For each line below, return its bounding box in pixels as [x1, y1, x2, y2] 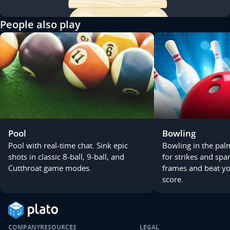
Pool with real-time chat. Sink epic [8, 140, 128, 151]
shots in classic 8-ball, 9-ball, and [8, 151, 124, 162]
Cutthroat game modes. [8, 163, 91, 174]
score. [162, 174, 183, 185]
